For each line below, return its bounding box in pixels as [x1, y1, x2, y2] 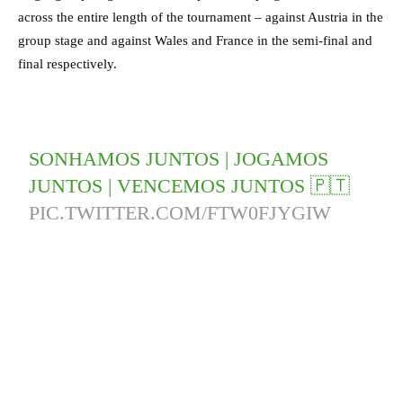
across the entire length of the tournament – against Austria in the [18, 9, 383, 24]
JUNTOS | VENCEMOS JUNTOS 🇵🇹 [29, 174, 351, 197]
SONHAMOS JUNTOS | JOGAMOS [29, 147, 329, 170]
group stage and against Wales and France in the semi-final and [18, 32, 372, 48]
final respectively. [18, 56, 117, 71]
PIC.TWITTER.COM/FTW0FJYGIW [29, 201, 332, 224]
